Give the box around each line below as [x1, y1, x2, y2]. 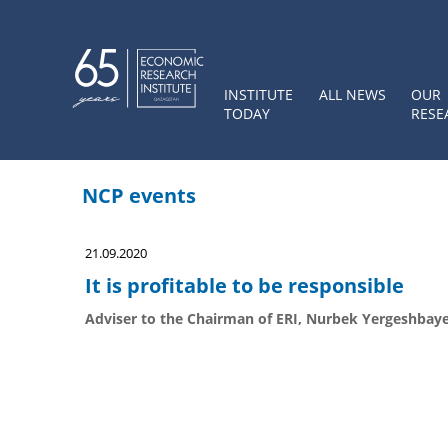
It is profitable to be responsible [85, 272, 404, 299]
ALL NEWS [319, 85, 386, 104]
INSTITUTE [224, 85, 293, 104]
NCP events [82, 182, 196, 209]
